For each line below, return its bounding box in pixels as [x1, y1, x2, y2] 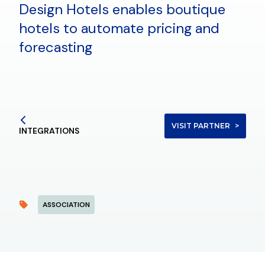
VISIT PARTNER [172, 121, 230, 130]
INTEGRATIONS [19, 125, 79, 136]
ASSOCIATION [43, 199, 90, 209]
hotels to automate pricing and [19, 18, 219, 37]
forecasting [19, 37, 92, 56]
